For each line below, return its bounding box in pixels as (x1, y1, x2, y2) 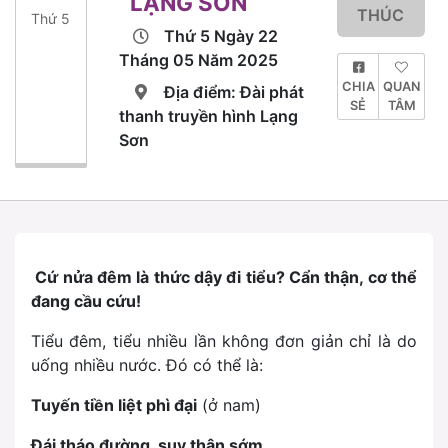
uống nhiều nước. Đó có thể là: (31, 355, 263, 376)
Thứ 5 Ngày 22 (163, 26, 278, 47)
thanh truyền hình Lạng (118, 106, 298, 127)
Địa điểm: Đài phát (163, 82, 304, 103)
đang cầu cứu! (31, 291, 141, 312)
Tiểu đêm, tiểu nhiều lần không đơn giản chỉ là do (31, 331, 417, 352)
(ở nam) (197, 395, 261, 416)
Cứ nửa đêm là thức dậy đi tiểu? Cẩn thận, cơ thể (31, 267, 417, 288)
